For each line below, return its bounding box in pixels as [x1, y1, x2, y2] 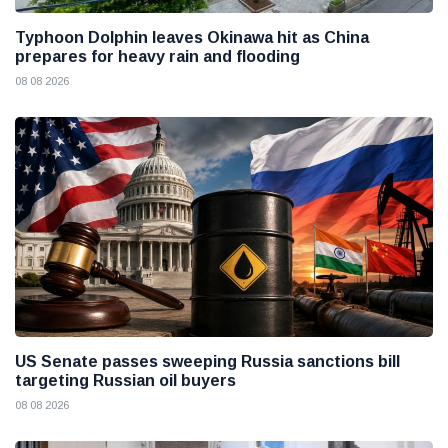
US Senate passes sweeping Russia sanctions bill [15, 352, 400, 370]
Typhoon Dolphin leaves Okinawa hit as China [15, 29, 369, 47]
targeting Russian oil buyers [15, 371, 236, 389]
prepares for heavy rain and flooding [15, 48, 300, 66]
